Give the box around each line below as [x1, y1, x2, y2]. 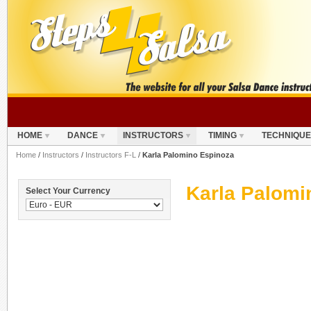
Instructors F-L [85, 151, 136, 159]
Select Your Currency [26, 186, 110, 196]
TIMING [208, 131, 237, 140]
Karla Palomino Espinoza [142, 151, 234, 159]
